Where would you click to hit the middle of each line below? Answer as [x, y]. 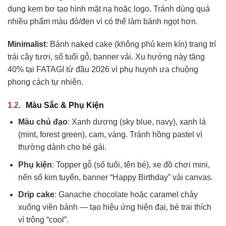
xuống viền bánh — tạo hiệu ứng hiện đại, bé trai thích [115, 207]
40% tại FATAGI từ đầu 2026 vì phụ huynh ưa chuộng [103, 70]
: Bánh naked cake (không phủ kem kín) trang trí [131, 44]
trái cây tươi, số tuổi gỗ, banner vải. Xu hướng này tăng [106, 57]
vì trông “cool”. [43, 220]
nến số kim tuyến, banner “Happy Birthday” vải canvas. [115, 177]
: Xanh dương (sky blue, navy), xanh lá [136, 122]
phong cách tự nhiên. [45, 82]
